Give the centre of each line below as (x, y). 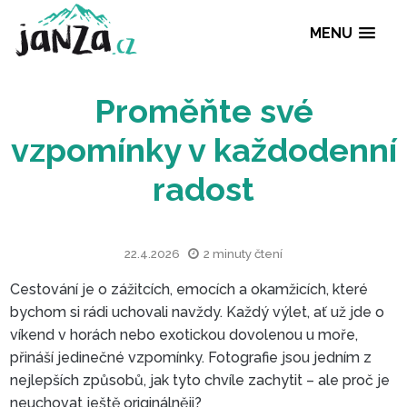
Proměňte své (239, 130)
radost (239, 222)
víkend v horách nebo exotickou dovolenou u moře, (184, 334)
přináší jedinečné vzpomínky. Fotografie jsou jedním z (191, 357)
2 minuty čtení (243, 253)
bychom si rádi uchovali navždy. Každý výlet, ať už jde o (198, 312)
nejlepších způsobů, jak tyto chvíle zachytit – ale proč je (200, 380)
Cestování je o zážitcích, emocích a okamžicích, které (189, 289)
